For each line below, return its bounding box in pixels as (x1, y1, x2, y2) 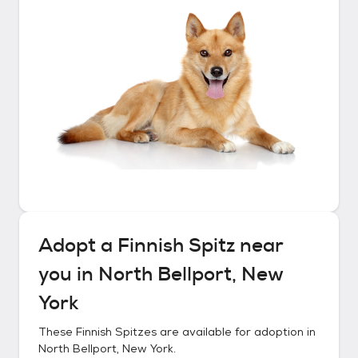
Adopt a (38, 233, 117, 258)
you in (38, 261, 98, 287)
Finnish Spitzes (76, 324, 157, 339)
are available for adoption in (157, 324, 316, 339)
